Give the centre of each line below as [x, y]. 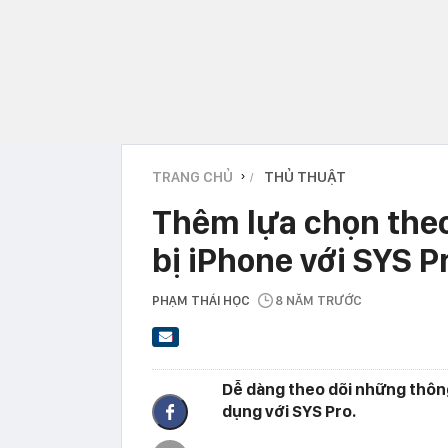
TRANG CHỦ [192, 176]
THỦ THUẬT [305, 176]
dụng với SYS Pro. [289, 411]
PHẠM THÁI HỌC [201, 300]
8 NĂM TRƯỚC [318, 300]
